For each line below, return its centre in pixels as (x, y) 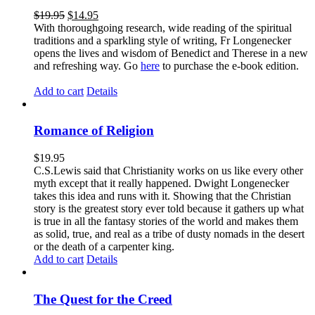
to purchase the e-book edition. (232, 65)
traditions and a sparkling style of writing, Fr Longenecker (162, 40)
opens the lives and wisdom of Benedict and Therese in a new (171, 53)
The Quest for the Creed (103, 299)
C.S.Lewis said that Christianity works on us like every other (168, 171)
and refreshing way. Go (87, 65)
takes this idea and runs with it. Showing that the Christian (162, 196)
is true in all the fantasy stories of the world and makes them (166, 221)
